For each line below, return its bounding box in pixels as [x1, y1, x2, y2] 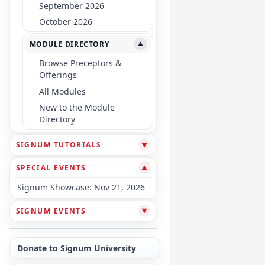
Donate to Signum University [17, 242, 136, 254]
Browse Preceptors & [38, 57, 121, 69]
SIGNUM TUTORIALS [15, 140, 102, 150]
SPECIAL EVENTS [15, 162, 86, 173]
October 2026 [38, 16, 92, 28]
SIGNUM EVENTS [15, 205, 86, 216]
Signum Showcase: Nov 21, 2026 [17, 182, 146, 193]
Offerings [38, 69, 77, 81]
